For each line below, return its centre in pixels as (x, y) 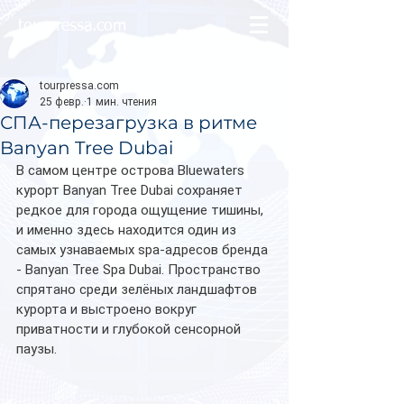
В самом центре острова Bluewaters (132, 170)
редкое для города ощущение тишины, (142, 210)
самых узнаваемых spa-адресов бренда (144, 250)
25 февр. (62, 102)
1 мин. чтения (122, 102)
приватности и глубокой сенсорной (130, 329)
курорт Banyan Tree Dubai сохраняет (131, 190)
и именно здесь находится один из (128, 230)
